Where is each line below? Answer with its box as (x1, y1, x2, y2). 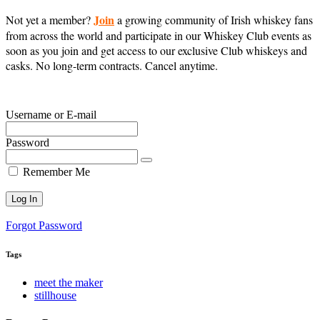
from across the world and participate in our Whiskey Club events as (6, 27, 311, 43)
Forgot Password (6, 219, 82, 231)
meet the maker (34, 276, 103, 289)
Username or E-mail (6, 108, 96, 121)
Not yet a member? (6, 11, 94, 27)
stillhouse (34, 289, 76, 301)
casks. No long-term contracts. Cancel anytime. (6, 57, 221, 73)
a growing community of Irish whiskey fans (114, 11, 313, 27)
